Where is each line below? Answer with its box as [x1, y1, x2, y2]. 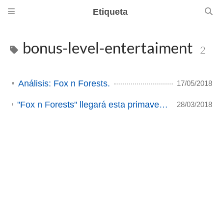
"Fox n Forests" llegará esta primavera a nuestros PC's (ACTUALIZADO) [159, 99, 168, 110]
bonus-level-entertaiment [20, 39, 196, 57]
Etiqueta [92, 7, 128, 17]
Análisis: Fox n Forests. [18, 78, 110, 88]
